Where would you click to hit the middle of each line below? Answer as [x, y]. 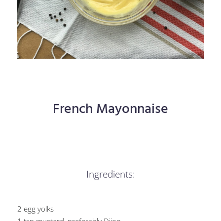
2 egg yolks [37, 209]
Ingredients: [110, 174]
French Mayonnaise [110, 110]
